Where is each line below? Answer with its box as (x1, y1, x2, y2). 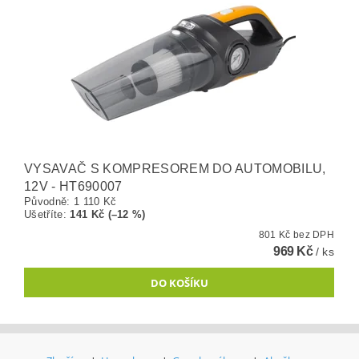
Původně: (24, 196, 74, 208)
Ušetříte (24, 208, 63, 220)
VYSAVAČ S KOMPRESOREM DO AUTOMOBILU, (24, 162, 326, 175)
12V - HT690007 (24, 179, 123, 193)
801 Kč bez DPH (292, 229, 335, 240)
